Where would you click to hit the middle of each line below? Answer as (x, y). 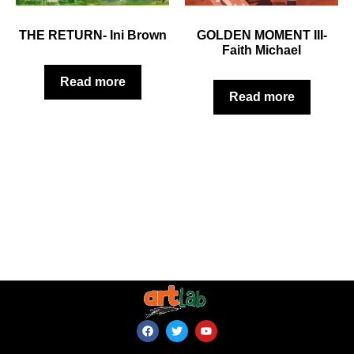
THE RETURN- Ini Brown (92, 36)
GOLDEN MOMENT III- (262, 36)
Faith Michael (262, 51)
